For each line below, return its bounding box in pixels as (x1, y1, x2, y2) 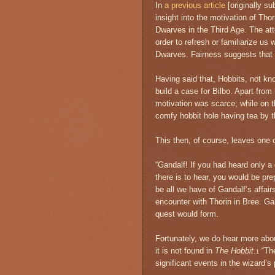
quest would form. (155, 209, 219, 219)
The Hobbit (215, 246, 254, 255)
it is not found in (155, 246, 215, 255)
